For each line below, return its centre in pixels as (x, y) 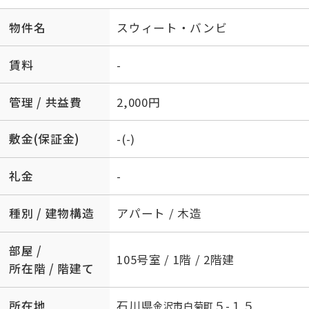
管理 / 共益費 (46, 102)
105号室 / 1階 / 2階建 (176, 260)
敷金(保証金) (44, 139)
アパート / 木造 (159, 213)
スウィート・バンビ (172, 27)
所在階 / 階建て (52, 269)
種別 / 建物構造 (52, 213)
